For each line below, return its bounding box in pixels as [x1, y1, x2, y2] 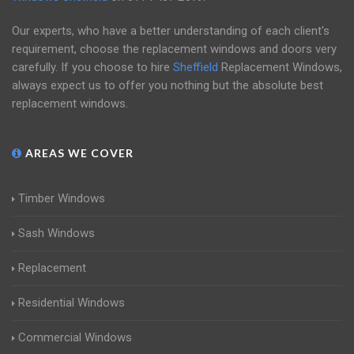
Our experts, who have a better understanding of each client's [12, 24, 330, 38]
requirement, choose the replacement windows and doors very [12, 42, 337, 56]
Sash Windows [18, 226, 95, 240]
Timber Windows [18, 191, 105, 205]
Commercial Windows [18, 330, 132, 345]
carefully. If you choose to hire [12, 60, 173, 74]
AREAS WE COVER [22, 146, 134, 160]
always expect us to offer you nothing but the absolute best [12, 78, 323, 92]
